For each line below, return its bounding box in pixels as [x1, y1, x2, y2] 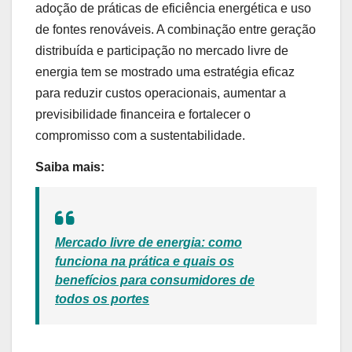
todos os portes [55, 292, 149, 306]
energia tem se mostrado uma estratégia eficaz [35, 64, 295, 79]
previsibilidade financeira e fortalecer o [35, 107, 251, 121]
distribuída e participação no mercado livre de [35, 43, 288, 57]
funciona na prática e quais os [55, 255, 234, 269]
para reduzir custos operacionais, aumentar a [35, 86, 286, 100]
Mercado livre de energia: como [55, 236, 242, 250]
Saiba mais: [35, 159, 104, 174]
